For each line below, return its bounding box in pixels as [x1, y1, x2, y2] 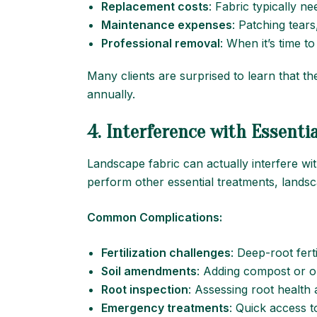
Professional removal [101, 36, 220, 50]
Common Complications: [87, 210, 222, 224]
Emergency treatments [101, 301, 229, 315]
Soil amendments [101, 264, 197, 278]
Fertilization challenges [101, 246, 231, 260]
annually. [87, 87, 135, 101]
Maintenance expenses [101, 18, 232, 32]
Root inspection [101, 282, 188, 296]
